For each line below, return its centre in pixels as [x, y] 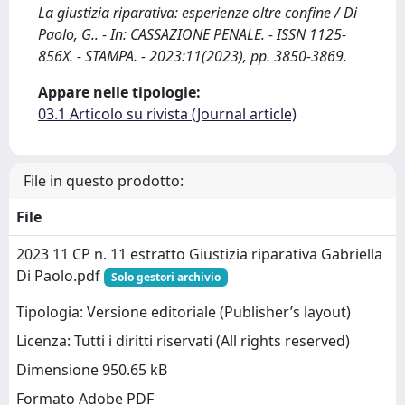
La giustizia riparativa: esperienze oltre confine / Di [198, 13]
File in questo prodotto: [104, 181]
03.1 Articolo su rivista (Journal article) [167, 114]
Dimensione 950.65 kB [92, 370]
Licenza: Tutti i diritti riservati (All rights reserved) [183, 341]
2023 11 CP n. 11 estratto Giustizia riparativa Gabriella [199, 254]
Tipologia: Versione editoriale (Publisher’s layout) [184, 312]
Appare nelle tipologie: [119, 92]
